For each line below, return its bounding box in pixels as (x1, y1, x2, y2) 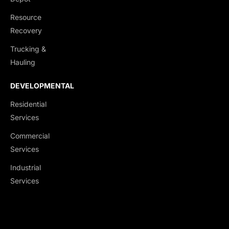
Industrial (10, 163, 41, 172)
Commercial (10, 131, 50, 140)
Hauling (10, 57, 35, 66)
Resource (10, 12, 41, 21)
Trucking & (10, 44, 46, 53)
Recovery (10, 26, 42, 35)
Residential (10, 99, 47, 108)
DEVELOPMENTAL (10, 81, 74, 90)
